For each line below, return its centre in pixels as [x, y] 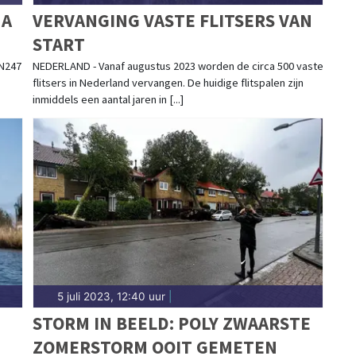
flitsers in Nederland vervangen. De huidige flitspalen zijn [168, 82]
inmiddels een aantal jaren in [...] [108, 99]
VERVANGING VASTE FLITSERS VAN [172, 20]
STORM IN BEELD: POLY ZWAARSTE [171, 323]
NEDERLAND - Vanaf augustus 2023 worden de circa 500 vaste [178, 66]
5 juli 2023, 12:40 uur [111, 296]
